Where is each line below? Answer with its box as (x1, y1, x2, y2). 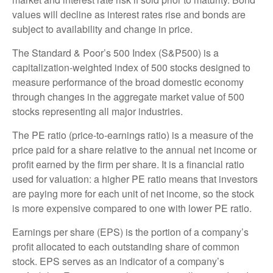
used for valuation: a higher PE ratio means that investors (12, 172, 258, 186)
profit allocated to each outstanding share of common (12, 239, 239, 254)
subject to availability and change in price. (12, 22, 193, 37)
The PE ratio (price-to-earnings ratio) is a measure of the (12, 128, 253, 143)
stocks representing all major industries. (12, 104, 183, 119)
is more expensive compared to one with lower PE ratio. (12, 201, 252, 216)
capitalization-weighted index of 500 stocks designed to (12, 60, 250, 75)
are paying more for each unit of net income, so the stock (12, 186, 254, 201)
